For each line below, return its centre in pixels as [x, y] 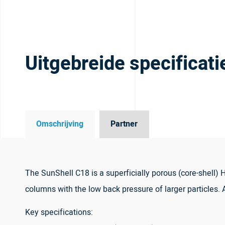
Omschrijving [60, 124]
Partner [124, 124]
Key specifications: [59, 212]
